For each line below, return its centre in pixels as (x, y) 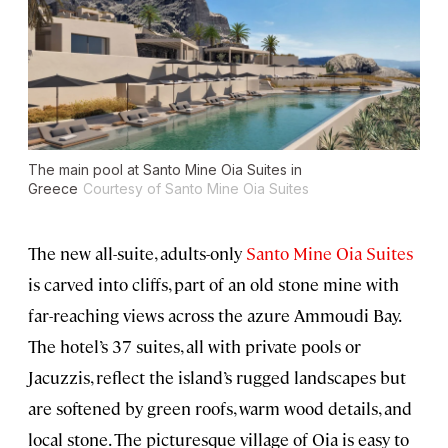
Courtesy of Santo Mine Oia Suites (196, 188)
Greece (53, 188)
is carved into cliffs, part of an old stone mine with (213, 283)
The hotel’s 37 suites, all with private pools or (194, 345)
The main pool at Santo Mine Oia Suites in (165, 169)
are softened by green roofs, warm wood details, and (220, 407)
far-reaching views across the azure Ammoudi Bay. (214, 314)
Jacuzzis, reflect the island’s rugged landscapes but (217, 376)
